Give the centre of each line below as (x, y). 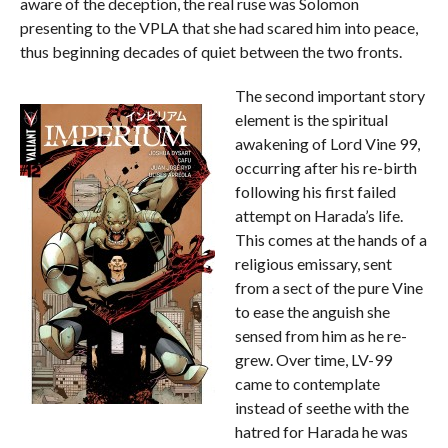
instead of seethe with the (321, 408)
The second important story (329, 96)
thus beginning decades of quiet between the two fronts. (210, 52)
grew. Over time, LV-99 (313, 360)
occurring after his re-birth (325, 168)
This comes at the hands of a (330, 240)
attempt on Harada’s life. (318, 216)
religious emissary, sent (313, 264)
